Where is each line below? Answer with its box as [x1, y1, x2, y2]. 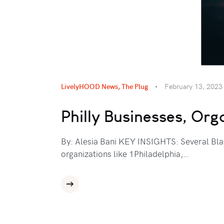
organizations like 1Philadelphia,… [61, 147, 189, 160]
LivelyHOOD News [61, 81, 118, 91]
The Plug [121, 81, 148, 91]
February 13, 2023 [164, 81, 222, 91]
